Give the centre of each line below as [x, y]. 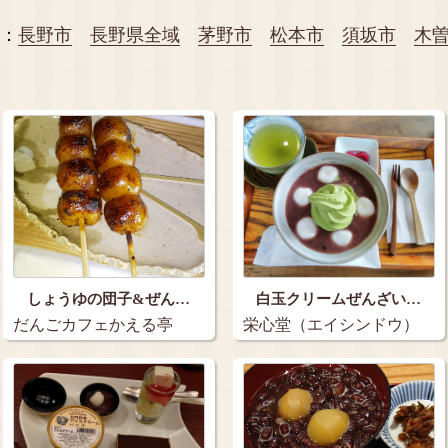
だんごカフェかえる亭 [93, 324]
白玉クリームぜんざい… [339, 298]
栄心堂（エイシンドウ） [331, 324]
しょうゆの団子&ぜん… [109, 298]
